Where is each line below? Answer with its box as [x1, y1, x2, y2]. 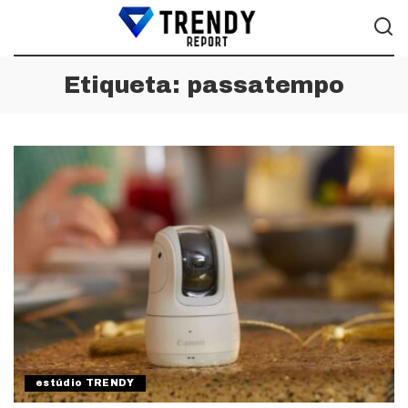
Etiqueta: [64, 73, 187, 97]
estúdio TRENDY [36, 378, 135, 389]
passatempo [187, 73, 344, 97]
